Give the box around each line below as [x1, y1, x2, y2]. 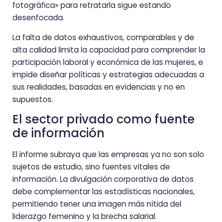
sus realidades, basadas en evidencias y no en [12, 81, 185, 92]
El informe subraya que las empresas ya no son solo [12, 149, 204, 160]
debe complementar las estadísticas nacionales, [12, 186, 195, 197]
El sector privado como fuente [12, 111, 195, 127]
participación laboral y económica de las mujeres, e [12, 56, 203, 67]
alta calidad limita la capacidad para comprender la [12, 44, 205, 55]
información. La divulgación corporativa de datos [12, 173, 194, 184]
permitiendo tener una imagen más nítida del [12, 198, 181, 209]
